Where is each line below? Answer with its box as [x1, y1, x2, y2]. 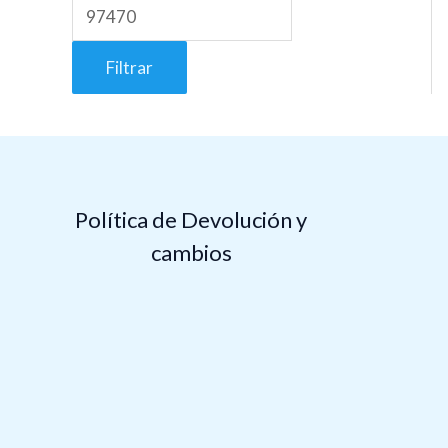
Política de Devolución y [75, 206, 308, 234]
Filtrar [106, 56, 153, 78]
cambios [150, 239, 232, 267]
